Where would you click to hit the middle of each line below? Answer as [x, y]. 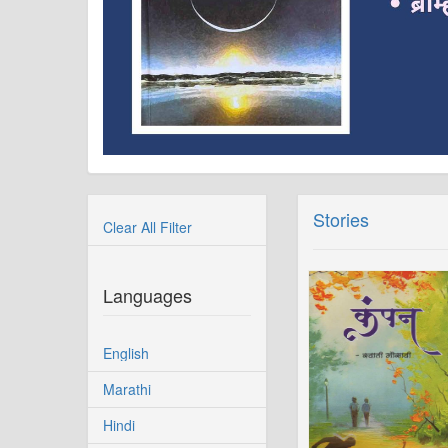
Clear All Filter [147, 227]
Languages [147, 295]
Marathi [127, 389]
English [126, 353]
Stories [341, 219]
